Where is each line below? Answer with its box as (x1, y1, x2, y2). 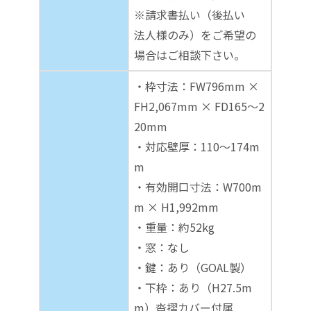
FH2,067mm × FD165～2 (134, 97, 264, 115)
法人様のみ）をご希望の (134, 26, 256, 43)
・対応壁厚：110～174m (134, 137, 260, 155)
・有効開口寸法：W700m (134, 178, 262, 195)
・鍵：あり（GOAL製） (134, 258, 251, 276)
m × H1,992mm (134, 198, 219, 215)
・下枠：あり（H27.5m (134, 278, 252, 296)
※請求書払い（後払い (134, 6, 256, 23)
